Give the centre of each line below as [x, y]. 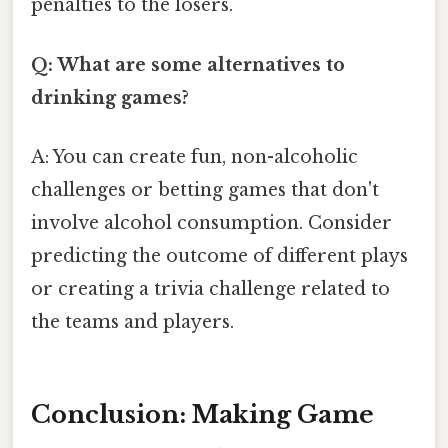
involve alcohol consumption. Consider [211, 222]
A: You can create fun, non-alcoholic [194, 156]
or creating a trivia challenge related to [210, 288]
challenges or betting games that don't [205, 189]
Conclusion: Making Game [202, 414]
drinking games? [110, 97]
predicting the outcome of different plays [219, 255]
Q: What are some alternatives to [188, 64]
